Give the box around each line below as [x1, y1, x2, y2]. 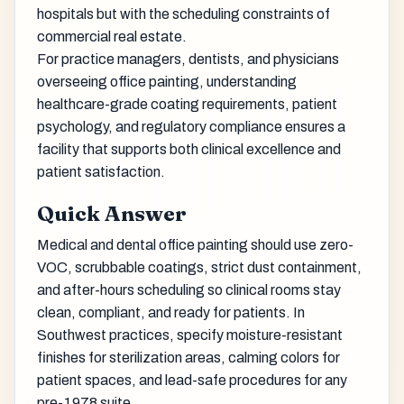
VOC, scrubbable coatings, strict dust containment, [37, 260, 362, 276]
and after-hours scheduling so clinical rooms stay [37, 282, 341, 298]
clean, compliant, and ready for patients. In [37, 305, 305, 321]
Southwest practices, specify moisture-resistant [37, 327, 343, 344]
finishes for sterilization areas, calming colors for [37, 350, 340, 366]
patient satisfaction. [37, 163, 165, 179]
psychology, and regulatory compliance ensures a [37, 118, 345, 134]
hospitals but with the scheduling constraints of [37, 5, 330, 22]
